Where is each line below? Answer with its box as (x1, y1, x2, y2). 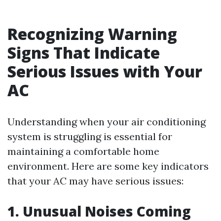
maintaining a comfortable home (7, 145, 159, 157)
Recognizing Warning (7, 23, 177, 44)
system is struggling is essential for (7, 130, 172, 143)
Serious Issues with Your (7, 61, 202, 82)
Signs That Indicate (7, 42, 160, 63)
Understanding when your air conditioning (7, 115, 206, 128)
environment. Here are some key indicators (7, 160, 209, 172)
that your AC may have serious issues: (7, 175, 184, 187)
